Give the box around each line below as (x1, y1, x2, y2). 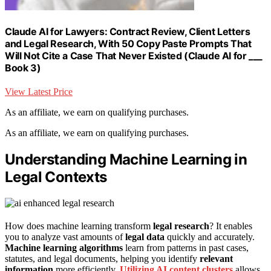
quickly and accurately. (165, 231, 255, 242)
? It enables (209, 220, 252, 231)
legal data (125, 231, 165, 242)
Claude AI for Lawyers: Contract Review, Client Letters (5, 25, 250, 38)
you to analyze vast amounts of (5, 231, 125, 242)
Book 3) (5, 61, 41, 74)
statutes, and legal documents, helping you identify (5, 253, 200, 264)
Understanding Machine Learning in (5, 151, 247, 169)
